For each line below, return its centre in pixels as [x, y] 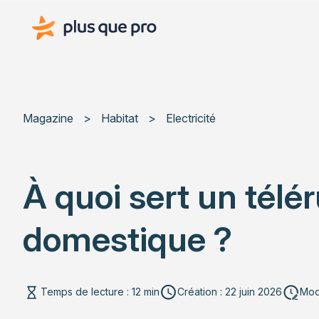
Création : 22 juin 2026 [230, 292]
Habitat [120, 118]
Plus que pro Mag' [69, 14]
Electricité [191, 118]
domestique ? [127, 239]
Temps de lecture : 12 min [100, 292]
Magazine [48, 118]
